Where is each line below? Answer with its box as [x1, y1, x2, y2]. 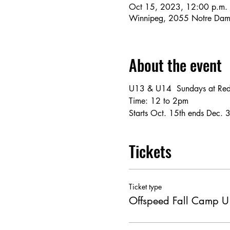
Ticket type [128, 182, 162, 191]
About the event [128, 53, 222, 76]
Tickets [128, 140, 171, 163]
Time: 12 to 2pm [128, 95, 188, 106]
